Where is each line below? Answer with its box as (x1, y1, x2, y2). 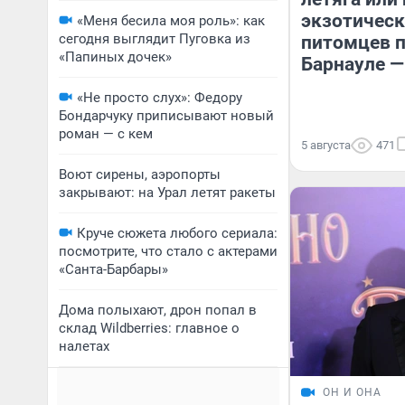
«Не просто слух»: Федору (77, 89, 242, 106)
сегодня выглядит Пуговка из (59, 31, 250, 47)
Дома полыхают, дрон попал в (59, 302, 257, 318)
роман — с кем (59, 126, 153, 142)
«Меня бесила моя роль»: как (77, 13, 265, 29)
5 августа (301, 138, 351, 152)
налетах (59, 338, 109, 354)
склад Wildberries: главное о (59, 320, 240, 336)
